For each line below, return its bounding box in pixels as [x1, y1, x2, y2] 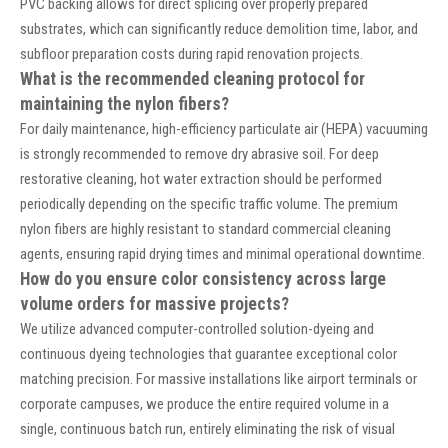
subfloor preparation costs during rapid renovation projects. [20, 45, 363, 64]
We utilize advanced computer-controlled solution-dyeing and [20, 320, 374, 339]
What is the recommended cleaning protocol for [20, 69, 365, 90]
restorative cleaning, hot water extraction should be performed [20, 170, 382, 189]
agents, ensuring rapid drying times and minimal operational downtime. [20, 245, 425, 264]
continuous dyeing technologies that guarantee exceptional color [20, 345, 397, 364]
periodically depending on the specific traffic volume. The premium [20, 195, 398, 214]
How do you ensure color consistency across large [20, 269, 386, 290]
